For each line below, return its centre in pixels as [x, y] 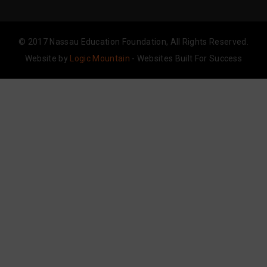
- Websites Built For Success [186, 58]
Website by [47, 58]
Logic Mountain [100, 58]
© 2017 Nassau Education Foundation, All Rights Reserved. [133, 41]
